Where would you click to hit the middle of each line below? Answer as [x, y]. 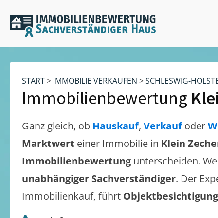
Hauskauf [116, 126]
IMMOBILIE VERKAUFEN [95, 81]
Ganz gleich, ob [57, 126]
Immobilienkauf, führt [73, 196]
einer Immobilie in [119, 143]
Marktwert [49, 143]
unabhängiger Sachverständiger [99, 178]
